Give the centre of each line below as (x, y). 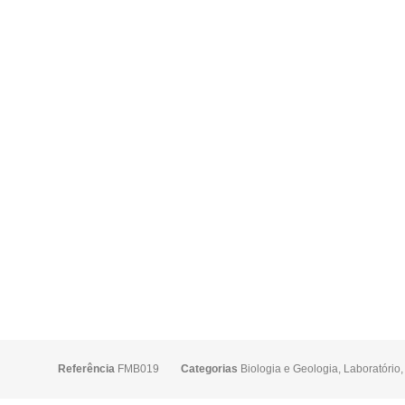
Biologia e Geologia (289, 369)
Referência (87, 369)
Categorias (209, 369)
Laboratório (372, 369)
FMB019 (138, 369)
